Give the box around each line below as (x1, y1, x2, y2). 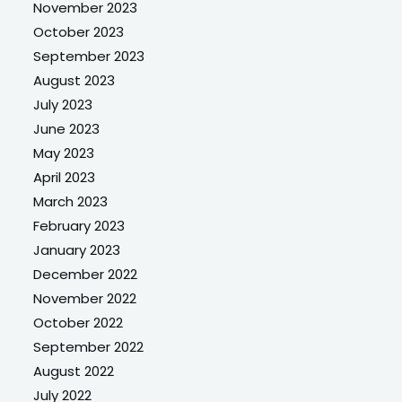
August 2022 (33, 361, 115, 380)
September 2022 (33, 336, 144, 356)
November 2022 (33, 288, 137, 308)
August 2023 (33, 70, 116, 90)
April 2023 (33, 167, 96, 187)
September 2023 (33, 46, 145, 66)
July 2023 (33, 94, 93, 114)
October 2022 (33, 312, 124, 332)
